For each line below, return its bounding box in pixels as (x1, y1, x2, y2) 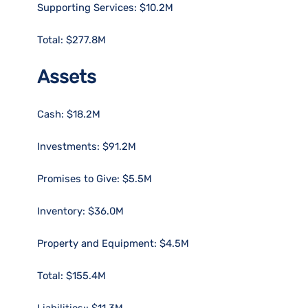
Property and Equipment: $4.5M (37, 236, 190, 250)
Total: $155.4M (37, 269, 107, 282)
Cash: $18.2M (37, 107, 101, 120)
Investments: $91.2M (37, 140, 137, 153)
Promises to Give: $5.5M (37, 172, 153, 185)
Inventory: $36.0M (37, 204, 124, 217)
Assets (37, 65, 97, 88)
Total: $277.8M (37, 33, 107, 46)
